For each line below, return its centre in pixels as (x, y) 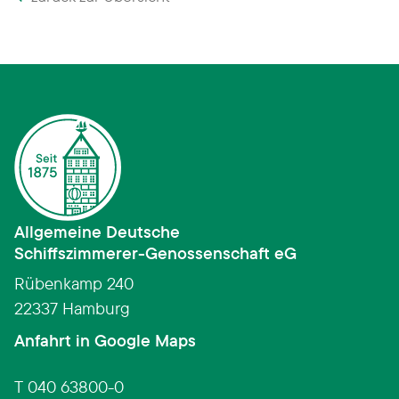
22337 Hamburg (72, 309)
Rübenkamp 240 (74, 284)
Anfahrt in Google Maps (105, 341)
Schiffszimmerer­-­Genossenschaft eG (155, 253)
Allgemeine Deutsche (97, 232)
